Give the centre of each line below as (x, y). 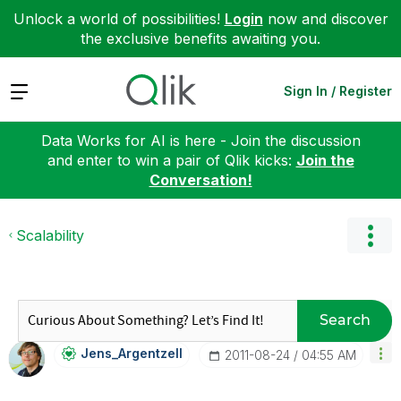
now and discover (325, 19)
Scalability (50, 235)
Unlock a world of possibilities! (119, 19)
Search (345, 320)
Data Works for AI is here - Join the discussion (200, 140)
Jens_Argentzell (132, 353)
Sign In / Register (338, 90)
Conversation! (200, 179)
